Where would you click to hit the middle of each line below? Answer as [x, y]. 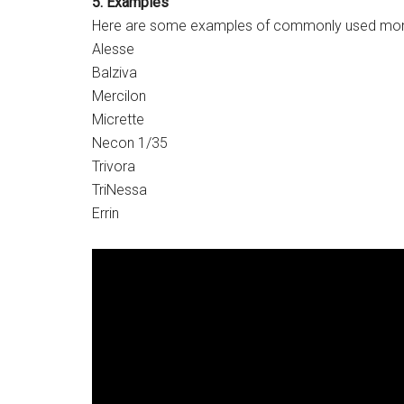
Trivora [114, 166]
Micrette [118, 119]
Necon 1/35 [130, 143]
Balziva [115, 73]
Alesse [113, 49]
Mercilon [119, 96]
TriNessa [119, 190]
